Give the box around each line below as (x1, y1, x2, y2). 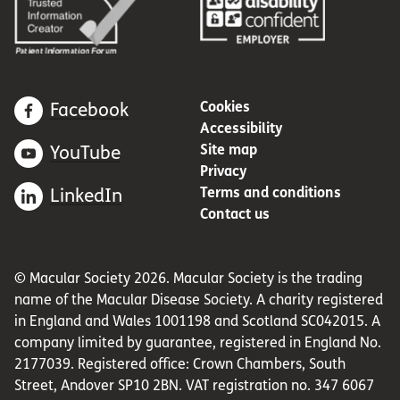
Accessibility (200, 120, 283, 137)
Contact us (200, 205, 270, 223)
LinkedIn (50, 185, 122, 208)
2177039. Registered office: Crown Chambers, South (14, 355, 346, 373)
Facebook (50, 99, 129, 122)
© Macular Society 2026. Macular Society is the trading (14, 270, 362, 287)
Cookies (200, 98, 250, 116)
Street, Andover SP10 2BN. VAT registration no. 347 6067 (14, 377, 374, 395)
